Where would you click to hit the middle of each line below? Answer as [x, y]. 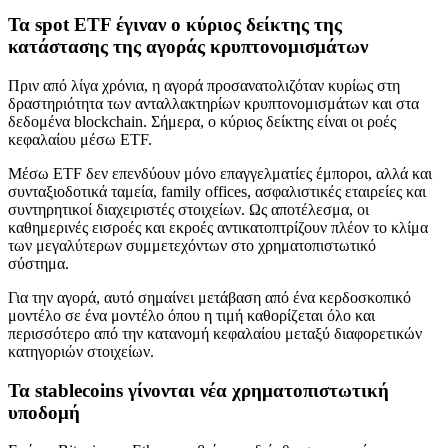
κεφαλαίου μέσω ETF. [80, 139]
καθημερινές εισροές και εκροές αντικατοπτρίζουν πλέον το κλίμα [218, 227]
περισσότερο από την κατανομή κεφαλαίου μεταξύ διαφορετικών [215, 333]
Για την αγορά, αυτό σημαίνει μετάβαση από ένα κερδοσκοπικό [209, 297]
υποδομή [44, 412]
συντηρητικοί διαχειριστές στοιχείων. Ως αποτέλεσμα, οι [188, 209]
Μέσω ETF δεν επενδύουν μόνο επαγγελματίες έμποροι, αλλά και [220, 173]
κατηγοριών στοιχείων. [81, 351]
